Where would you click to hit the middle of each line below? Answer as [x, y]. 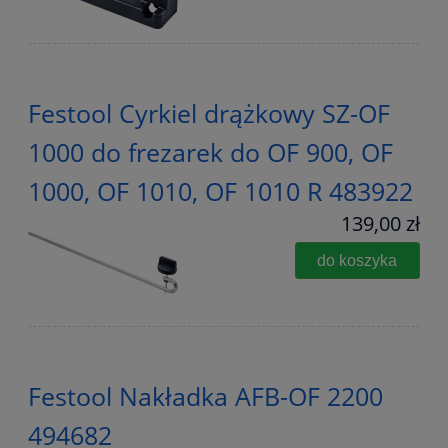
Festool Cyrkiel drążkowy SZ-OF [209, 112]
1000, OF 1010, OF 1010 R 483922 [220, 190]
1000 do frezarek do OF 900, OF [210, 151]
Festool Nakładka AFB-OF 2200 [205, 395]
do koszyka [357, 259]
